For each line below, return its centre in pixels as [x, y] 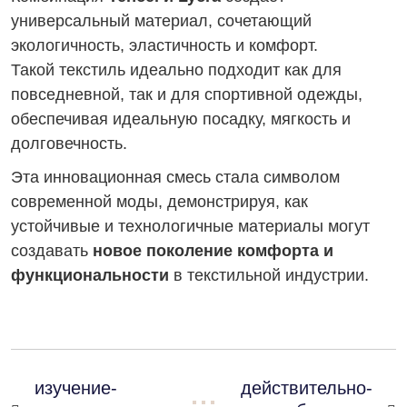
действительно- [307, 388]
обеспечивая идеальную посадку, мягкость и [181, 119]
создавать [52, 251]
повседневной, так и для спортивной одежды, [187, 94]
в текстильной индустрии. [269, 275]
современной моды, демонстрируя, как [159, 202]
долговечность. [69, 144]
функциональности [90, 275]
